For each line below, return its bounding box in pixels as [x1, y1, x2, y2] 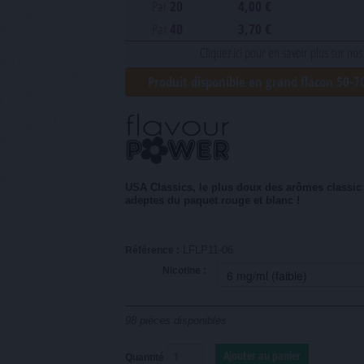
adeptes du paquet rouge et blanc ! [125, 194, 300, 206]
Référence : [125, 245, 180, 256]
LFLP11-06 [183, 244, 233, 256]
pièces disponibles [140, 314, 227, 327]
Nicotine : [162, 265, 206, 276]
